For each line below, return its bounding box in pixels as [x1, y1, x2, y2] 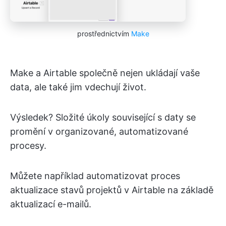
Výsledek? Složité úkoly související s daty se [10, 111, 196, 123]
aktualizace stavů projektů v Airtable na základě [10, 184, 213, 195]
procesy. [10, 140, 46, 151]
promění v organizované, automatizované [10, 126, 188, 137]
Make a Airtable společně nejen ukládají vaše [10, 67, 200, 78]
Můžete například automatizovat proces [10, 170, 180, 181]
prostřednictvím [77, 29, 131, 38]
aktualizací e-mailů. [10, 198, 91, 209]
